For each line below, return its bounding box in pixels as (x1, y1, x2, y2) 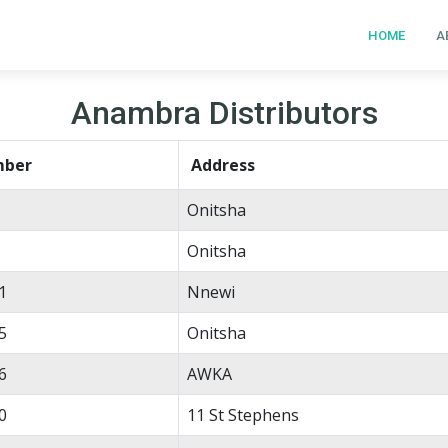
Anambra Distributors (70, 94, 378, 132)
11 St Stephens (187, 404, 299, 426)
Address (191, 154, 255, 176)
